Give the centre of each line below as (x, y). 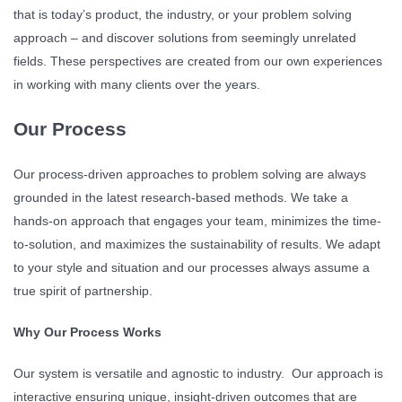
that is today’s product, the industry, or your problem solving (183, 14)
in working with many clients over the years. (137, 84)
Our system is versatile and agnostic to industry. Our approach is (198, 373)
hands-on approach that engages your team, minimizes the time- (197, 220)
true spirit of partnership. (83, 290)
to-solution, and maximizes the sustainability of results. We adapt (197, 244)
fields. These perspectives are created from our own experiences (198, 61)
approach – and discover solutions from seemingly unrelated (185, 37)
